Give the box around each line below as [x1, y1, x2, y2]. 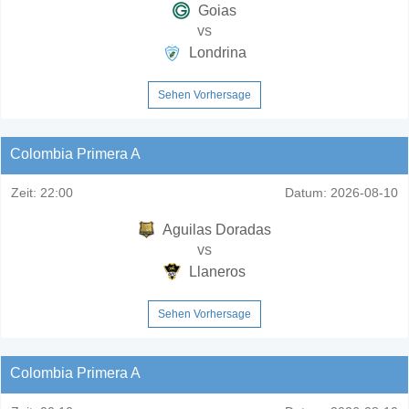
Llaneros [185, 263, 246, 279]
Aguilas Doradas [160, 221, 271, 237]
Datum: [285, 184, 327, 200]
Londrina [184, 44, 246, 60]
